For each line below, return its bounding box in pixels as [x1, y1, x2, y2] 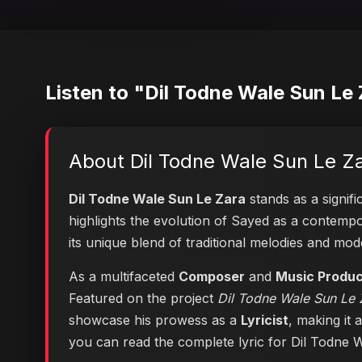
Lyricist [241, 312, 288, 328]
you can [69, 334, 123, 350]
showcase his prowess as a [69, 312, 241, 328]
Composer [179, 268, 245, 284]
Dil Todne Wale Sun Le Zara [69, 191, 246, 207]
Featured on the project [69, 290, 217, 306]
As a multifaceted [69, 268, 179, 284]
